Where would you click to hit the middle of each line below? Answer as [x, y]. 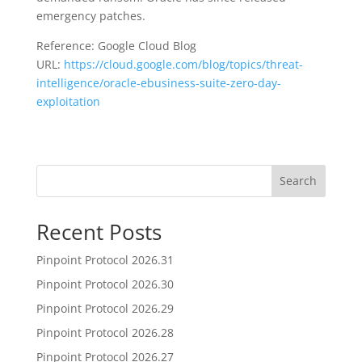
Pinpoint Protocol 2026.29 [105, 308]
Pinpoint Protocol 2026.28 [105, 332]
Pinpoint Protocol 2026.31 [105, 259]
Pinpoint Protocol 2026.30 [105, 284]
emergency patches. [90, 15]
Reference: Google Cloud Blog [116, 45]
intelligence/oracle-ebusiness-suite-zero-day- [158, 82]
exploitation [68, 101]
